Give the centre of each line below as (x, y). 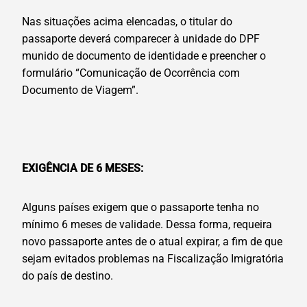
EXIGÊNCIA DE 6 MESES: (83, 169)
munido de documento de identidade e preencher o (144, 56)
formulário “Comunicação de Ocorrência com (131, 73)
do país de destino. (67, 276)
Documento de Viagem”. (80, 90)
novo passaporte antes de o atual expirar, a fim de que (152, 242)
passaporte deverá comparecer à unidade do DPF (141, 39)
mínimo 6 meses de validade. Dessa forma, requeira (147, 225)
